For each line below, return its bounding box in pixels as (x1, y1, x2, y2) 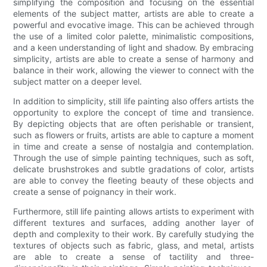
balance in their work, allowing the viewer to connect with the (13, 64, 254, 75)
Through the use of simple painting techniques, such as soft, (13, 152, 254, 163)
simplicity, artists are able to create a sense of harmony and (13, 53, 254, 64)
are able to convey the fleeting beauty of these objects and (13, 175, 254, 185)
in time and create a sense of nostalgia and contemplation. (13, 141, 254, 151)
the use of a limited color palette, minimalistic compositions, (13, 30, 254, 41)
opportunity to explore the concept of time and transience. (13, 107, 254, 117)
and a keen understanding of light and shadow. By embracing (13, 42, 254, 52)
